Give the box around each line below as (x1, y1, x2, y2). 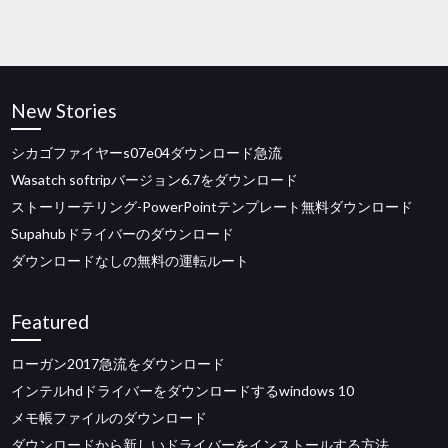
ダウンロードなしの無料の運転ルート (11, 252, 250, 269)
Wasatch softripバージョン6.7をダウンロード (11, 171, 299, 188)
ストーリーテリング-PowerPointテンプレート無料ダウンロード (11, 198, 414, 215)
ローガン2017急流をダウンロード (11, 355, 226, 372)
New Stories (11, 99, 118, 122)
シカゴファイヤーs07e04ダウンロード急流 (11, 144, 283, 161)
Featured (11, 310, 90, 333)
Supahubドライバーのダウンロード (11, 225, 235, 242)
